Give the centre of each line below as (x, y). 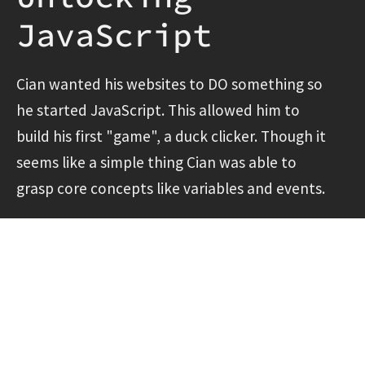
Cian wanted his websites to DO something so (169, 84)
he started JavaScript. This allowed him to (158, 110)
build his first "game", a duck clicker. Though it (171, 136)
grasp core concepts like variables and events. (171, 188)
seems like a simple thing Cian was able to (156, 162)
